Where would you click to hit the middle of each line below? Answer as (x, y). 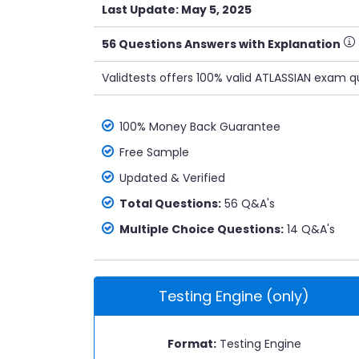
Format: (192, 344)
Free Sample (154, 152)
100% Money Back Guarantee (200, 127)
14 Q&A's (309, 229)
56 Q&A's (248, 204)
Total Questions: (170, 204)
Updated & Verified (172, 178)
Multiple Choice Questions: (202, 229)
